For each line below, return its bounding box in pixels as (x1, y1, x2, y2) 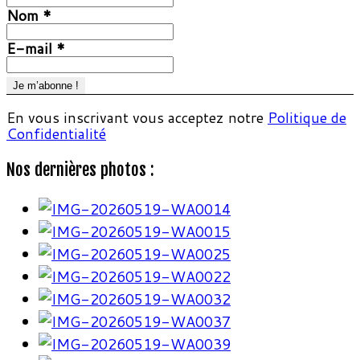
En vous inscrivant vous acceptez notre (6, 107, 268, 129)
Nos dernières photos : (6, 159, 154, 181)
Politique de (268, 107, 346, 129)
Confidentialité (6, 123, 106, 145)
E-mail (6, 38, 56, 59)
